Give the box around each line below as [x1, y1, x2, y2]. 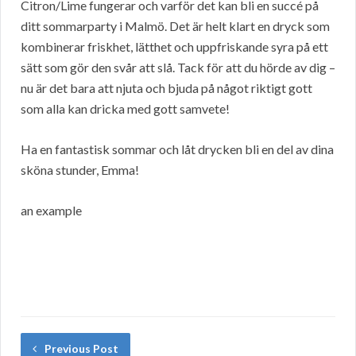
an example [21, 203, 82, 219]
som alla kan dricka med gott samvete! [21, 101, 230, 117]
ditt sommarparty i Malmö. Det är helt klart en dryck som [21, 18, 330, 34]
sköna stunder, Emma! [21, 162, 139, 178]
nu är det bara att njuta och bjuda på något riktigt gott [21, 80, 312, 96]
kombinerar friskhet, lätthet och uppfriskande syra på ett [21, 39, 328, 55]
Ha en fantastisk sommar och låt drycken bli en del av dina [21, 141, 334, 157]
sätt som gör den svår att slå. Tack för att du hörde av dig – [21, 60, 335, 75]
